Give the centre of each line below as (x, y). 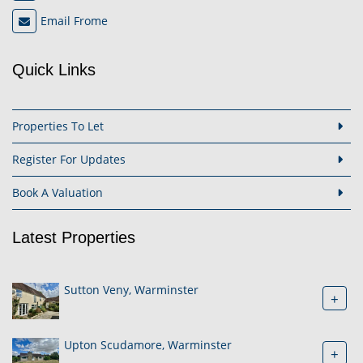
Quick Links (54, 69)
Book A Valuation (58, 192)
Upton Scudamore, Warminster (148, 345)
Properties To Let (58, 126)
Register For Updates (69, 159)
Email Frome (74, 21)
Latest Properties (74, 238)
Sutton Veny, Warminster (131, 290)
